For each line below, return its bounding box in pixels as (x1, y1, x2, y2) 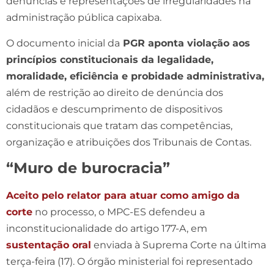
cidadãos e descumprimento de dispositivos (6, 103, 223, 115)
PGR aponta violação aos (120, 37, 250, 49)
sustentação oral (6, 239, 91, 251)
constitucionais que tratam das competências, (6, 119, 232, 131)
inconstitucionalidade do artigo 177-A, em (6, 222, 207, 234)
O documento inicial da (6, 37, 120, 49)
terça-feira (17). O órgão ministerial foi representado (6, 255, 253, 267)
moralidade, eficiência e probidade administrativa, (6, 70, 264, 82)
